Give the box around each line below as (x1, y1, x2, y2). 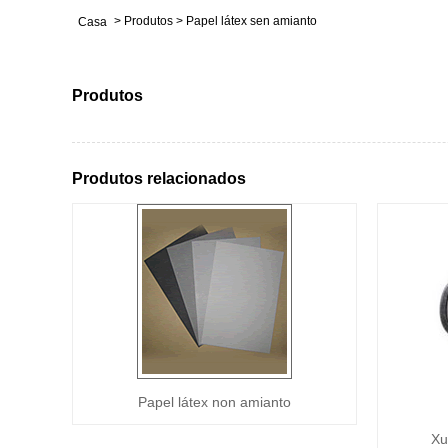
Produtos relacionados (72, 169, 246, 187)
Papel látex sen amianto (186, 13, 317, 28)
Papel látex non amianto (138, 393, 291, 410)
